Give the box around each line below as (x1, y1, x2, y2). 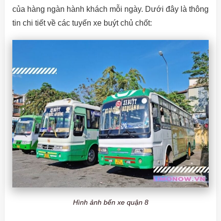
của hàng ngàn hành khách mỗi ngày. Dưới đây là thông (12, 5, 209, 14)
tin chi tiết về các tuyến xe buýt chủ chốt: (12, 19, 152, 28)
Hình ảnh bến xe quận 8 (73, 198, 148, 206)
